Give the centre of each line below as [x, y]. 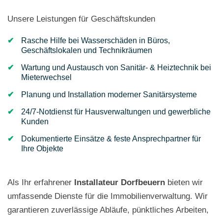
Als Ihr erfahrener [41, 182]
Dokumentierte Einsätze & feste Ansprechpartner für [111, 139]
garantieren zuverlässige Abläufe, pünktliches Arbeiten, [108, 210]
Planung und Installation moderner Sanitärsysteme [109, 95]
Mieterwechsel [46, 77]
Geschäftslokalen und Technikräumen [87, 50]
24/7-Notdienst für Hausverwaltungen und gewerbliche [116, 112]
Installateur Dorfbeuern [120, 182]
